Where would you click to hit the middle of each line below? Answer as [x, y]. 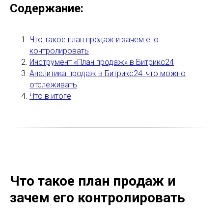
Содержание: [47, 8]
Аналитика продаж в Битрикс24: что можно [108, 73]
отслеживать [53, 84]
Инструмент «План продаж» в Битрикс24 [102, 62]
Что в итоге [50, 96]
